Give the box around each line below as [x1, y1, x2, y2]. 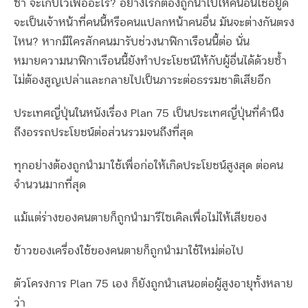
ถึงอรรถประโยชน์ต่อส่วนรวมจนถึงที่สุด [14, 127, 193, 139]
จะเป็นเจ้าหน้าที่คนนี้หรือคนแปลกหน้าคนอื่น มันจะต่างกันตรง [14, 17, 294, 29]
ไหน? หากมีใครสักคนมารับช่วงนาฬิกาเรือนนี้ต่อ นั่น [14, 36, 250, 48]
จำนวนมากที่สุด [14, 179, 86, 191]
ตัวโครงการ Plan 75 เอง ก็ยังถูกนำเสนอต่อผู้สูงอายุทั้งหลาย [14, 278, 293, 290]
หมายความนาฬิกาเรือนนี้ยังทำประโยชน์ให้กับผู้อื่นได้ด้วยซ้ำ [14, 56, 287, 67]
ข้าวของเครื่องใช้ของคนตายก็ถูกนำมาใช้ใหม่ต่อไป [14, 245, 243, 257]
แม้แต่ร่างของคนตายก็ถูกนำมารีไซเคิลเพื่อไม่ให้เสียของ [14, 212, 267, 224]
